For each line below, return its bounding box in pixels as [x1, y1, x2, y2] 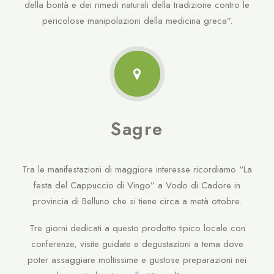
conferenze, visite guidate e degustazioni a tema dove [31, 237, 243, 251]
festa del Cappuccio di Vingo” [34, 179, 155, 192]
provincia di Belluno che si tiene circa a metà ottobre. [32, 194, 242, 208]
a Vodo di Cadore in [158, 179, 240, 192]
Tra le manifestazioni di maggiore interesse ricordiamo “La [22, 163, 252, 176]
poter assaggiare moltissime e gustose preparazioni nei [28, 253, 246, 267]
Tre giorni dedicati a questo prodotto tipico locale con [29, 221, 245, 235]
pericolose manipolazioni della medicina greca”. [42, 14, 232, 28]
